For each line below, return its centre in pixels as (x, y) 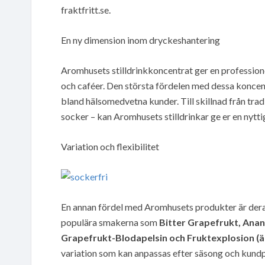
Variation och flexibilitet (110, 146)
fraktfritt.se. (86, 9)
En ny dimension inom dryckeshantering (140, 40)
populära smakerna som (110, 222)
